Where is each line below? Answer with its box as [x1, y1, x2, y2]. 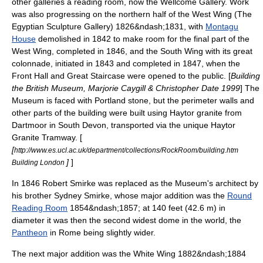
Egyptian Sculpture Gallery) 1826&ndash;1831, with [12, 22, 205, 31]
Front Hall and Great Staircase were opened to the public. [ [12, 71, 231, 80]
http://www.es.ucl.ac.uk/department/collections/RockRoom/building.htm [14, 146, 238, 154]
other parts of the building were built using [12, 108, 170, 117]
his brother [12, 191, 54, 200]
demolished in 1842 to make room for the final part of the [36, 34, 249, 43]
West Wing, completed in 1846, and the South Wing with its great [12, 46, 252, 56]
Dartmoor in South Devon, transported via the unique [12, 120, 211, 130]
